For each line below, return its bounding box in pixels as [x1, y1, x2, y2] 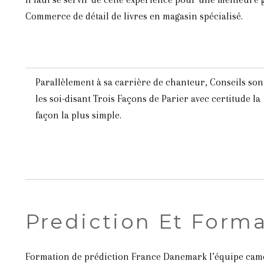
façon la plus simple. [35, 110, 121, 121]
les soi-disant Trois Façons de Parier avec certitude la [35, 93, 260, 104]
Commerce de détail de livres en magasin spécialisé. [25, 10, 243, 22]
